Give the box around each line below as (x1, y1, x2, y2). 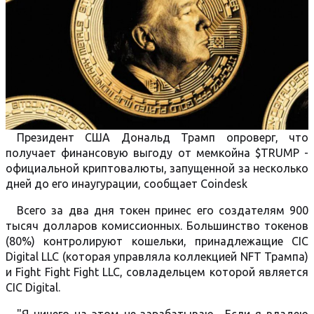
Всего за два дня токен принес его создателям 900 (17, 204, 308, 217)
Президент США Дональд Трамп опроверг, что (17, 131, 308, 144)
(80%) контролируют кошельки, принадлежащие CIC (6, 235, 308, 247)
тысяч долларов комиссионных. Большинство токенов (6, 219, 308, 232)
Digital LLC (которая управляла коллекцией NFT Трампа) (6, 250, 308, 263)
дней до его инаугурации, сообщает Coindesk (6, 177, 250, 190)
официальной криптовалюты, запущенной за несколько (6, 162, 308, 175)
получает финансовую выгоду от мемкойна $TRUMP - (6, 146, 308, 159)
